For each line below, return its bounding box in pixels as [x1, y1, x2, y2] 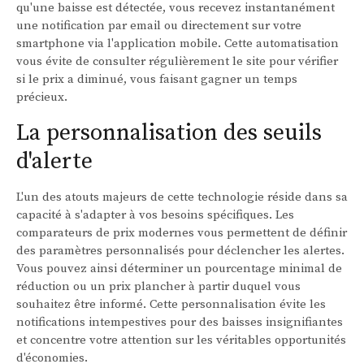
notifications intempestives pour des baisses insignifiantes [16, 314, 343, 331]
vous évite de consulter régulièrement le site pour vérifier [16, 54, 338, 70]
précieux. [16, 89, 67, 106]
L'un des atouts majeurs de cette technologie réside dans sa [16, 189, 348, 206]
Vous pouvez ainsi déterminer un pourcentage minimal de [16, 261, 342, 277]
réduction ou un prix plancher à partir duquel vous [16, 279, 301, 295]
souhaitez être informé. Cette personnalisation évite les [16, 297, 326, 313]
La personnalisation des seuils [16, 119, 322, 148]
